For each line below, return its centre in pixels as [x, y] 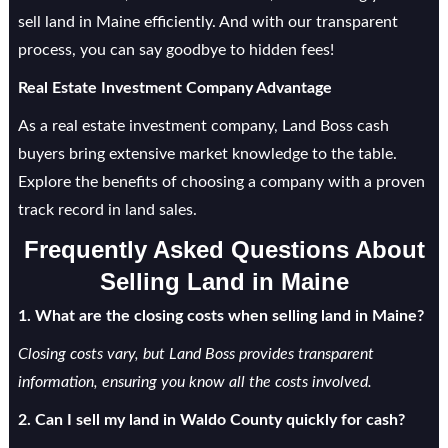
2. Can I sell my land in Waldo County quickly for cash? [211, 420]
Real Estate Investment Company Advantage [174, 88]
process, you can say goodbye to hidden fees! [175, 50]
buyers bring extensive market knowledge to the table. [207, 154]
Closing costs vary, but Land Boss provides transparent [195, 354]
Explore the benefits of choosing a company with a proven [221, 182]
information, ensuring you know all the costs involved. [194, 382]
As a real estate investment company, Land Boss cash [203, 126]
